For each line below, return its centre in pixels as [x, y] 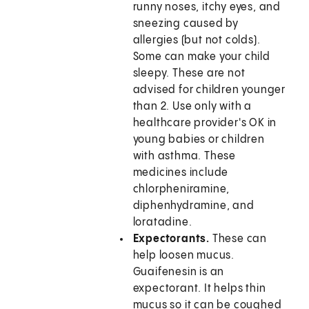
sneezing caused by [186, 24]
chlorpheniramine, [181, 190]
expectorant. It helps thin [199, 289]
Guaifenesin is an [179, 272]
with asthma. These [185, 157]
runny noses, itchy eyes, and [207, 8]
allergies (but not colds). [197, 41]
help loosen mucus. [184, 256]
